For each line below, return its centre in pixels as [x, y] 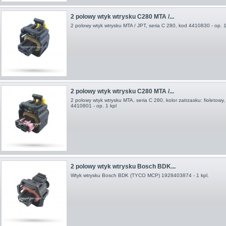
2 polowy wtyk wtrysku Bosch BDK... [123, 166]
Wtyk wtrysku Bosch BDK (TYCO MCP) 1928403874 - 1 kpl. [139, 175]
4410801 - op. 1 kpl [93, 106]
